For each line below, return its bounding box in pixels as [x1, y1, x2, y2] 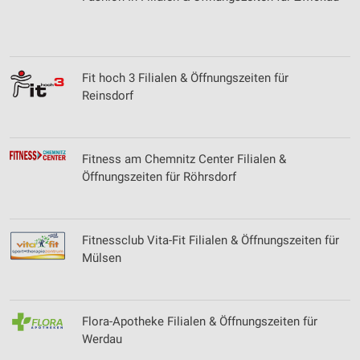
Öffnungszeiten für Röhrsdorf [82, 170, 236, 184]
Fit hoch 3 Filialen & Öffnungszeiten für [82, 71, 288, 85]
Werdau [82, 332, 122, 346]
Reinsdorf [82, 88, 133, 103]
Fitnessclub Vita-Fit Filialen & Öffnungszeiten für [82, 233, 339, 247]
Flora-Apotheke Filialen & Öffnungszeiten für [82, 314, 317, 329]
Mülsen [82, 251, 121, 265]
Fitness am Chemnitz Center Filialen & [82, 152, 286, 166]
